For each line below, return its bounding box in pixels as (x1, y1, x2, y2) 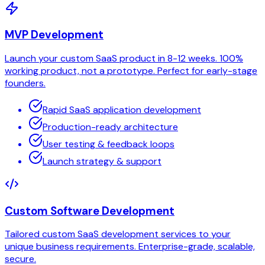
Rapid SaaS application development (43, 103, 201, 116)
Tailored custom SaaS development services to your (5, 228, 231, 241)
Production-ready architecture (43, 120, 178, 133)
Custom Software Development (5, 203, 174, 218)
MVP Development (5, 27, 104, 43)
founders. (5, 76, 46, 89)
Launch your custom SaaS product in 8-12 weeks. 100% (5, 51, 243, 64)
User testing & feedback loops (43, 137, 174, 150)
